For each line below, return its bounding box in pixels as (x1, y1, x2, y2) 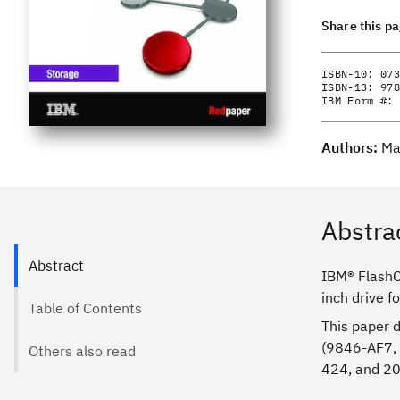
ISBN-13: (321, 80, 380, 94)
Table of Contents (29, 299, 142, 317)
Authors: (321, 138, 381, 156)
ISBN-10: (321, 67, 380, 80)
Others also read (29, 342, 136, 360)
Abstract (29, 256, 84, 274)
